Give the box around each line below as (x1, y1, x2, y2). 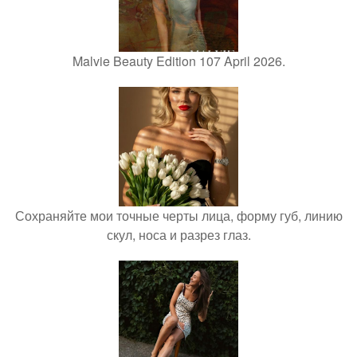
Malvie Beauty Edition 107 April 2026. (72, 52, 285, 70)
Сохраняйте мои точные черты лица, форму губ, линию (14, 206, 343, 225)
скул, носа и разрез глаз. (106, 226, 251, 244)
